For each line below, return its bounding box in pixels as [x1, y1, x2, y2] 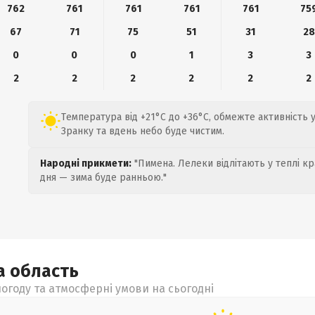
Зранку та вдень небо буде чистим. [61, 125, 224, 137]
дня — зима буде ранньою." [40, 172, 167, 184]
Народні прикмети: [40, 157, 131, 169]
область [10, 261, 79, 282]
